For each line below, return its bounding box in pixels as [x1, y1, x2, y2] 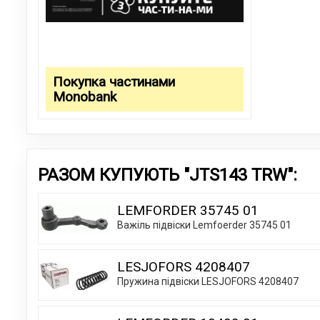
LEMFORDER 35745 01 [117, 201, 259, 219]
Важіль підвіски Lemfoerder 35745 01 [117, 219, 291, 231]
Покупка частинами [52, 73, 175, 90]
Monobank [52, 88, 116, 105]
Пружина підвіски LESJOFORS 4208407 [117, 275, 299, 287]
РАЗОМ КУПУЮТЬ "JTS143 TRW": [38, 164, 297, 185]
